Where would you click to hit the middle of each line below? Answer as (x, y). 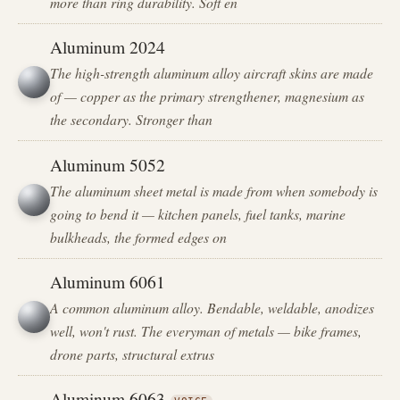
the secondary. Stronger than (132, 120)
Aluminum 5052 (108, 164)
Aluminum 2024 (108, 47)
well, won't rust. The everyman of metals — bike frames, (206, 330)
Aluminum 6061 (108, 281)
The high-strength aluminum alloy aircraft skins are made (212, 73)
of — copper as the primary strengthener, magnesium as (208, 96)
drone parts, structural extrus (133, 354)
